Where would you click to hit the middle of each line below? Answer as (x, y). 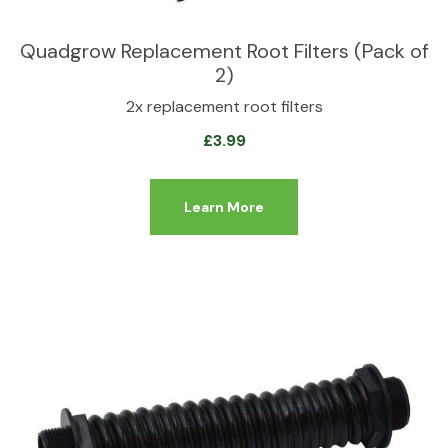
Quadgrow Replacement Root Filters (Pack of (224, 51)
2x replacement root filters (224, 106)
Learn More (224, 207)
